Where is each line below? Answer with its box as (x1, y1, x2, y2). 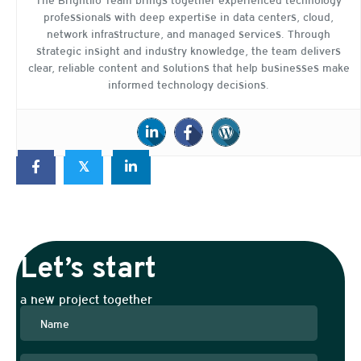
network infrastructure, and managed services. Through (47, 25, 330, 40)
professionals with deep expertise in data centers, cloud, (44, 8, 334, 23)
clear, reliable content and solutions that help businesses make (27, 59, 350, 74)
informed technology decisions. (108, 76, 269, 91)
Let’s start (20, 251, 156, 288)
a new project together (20, 289, 152, 306)
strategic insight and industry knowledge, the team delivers (36, 42, 341, 57)
